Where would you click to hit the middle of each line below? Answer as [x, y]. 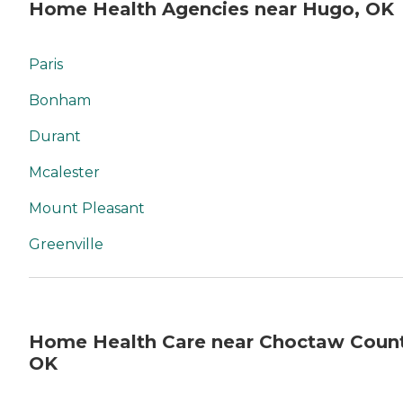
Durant [55, 137]
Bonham [60, 101]
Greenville [66, 245]
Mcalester [64, 173]
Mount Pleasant [87, 209]
